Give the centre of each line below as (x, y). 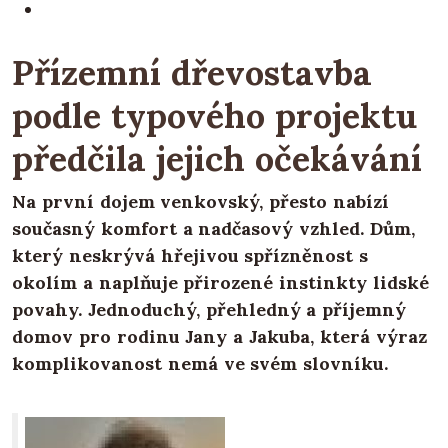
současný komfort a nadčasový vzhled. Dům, (213, 229)
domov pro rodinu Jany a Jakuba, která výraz (219, 337)
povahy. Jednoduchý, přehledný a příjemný (209, 310)
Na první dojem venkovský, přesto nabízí (200, 202)
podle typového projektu (214, 116)
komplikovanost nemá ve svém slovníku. (200, 364)
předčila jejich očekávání (217, 159)
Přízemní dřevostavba (192, 73)
